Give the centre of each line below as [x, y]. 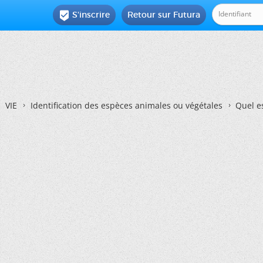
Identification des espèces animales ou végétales [127, 105]
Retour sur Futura [164, 15]
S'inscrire [91, 15]
